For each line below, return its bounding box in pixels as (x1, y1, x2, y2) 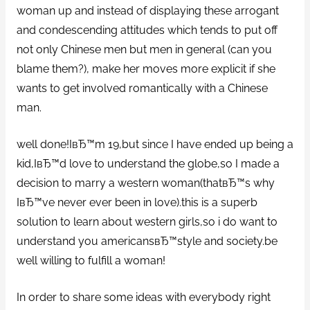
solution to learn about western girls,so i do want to (16, 215, 277, 229)
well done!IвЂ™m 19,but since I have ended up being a (16, 138, 293, 152)
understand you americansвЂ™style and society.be (16, 235, 277, 248)
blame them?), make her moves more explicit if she (16, 62, 275, 76)
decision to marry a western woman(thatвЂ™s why (16, 176, 275, 190)
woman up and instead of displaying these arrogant (16, 4, 279, 18)
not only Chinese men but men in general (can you (16, 43, 272, 57)
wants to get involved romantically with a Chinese (16, 82, 268, 95)
